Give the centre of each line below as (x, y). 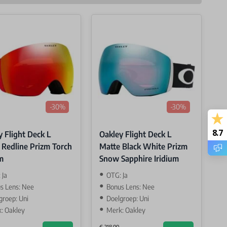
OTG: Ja (117, 175)
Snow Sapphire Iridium (139, 158)
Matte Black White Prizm (143, 146)
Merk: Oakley (126, 210)
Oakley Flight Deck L (135, 134)
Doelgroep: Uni (127, 199)
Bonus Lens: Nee (130, 187)
